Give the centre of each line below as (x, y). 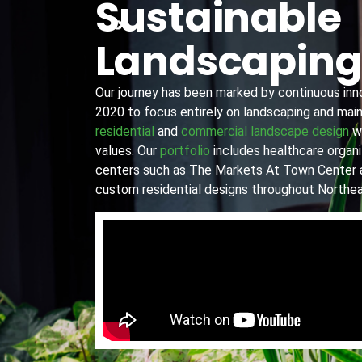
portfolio (185, 151)
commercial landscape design (265, 132)
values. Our (127, 151)
